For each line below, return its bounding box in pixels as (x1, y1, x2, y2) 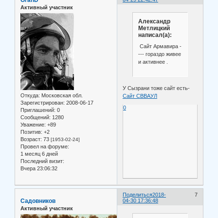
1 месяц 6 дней (20, 151, 58, 157)
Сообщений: (20, 114, 51, 120)
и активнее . (138, 58, 169, 65)
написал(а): (138, 31, 172, 38)
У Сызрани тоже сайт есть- (123, 85, 190, 91)
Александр (138, 18, 170, 25)
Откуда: (20, 92, 40, 98)
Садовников (20, 197, 55, 204)
